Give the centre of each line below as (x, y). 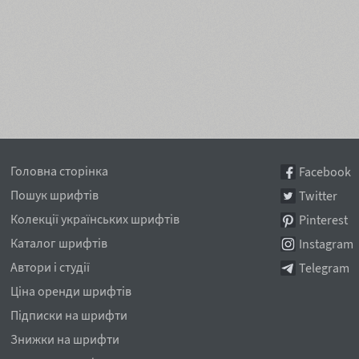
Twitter (318, 196)
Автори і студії (50, 267)
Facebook (325, 171)
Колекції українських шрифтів (95, 219)
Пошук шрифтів (55, 195)
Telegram (324, 268)
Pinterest (323, 220)
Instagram (326, 244)
